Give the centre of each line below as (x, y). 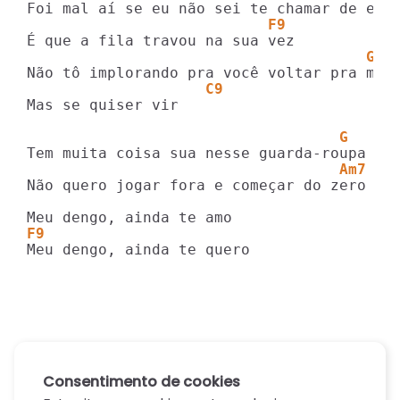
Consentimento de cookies (142, 382)
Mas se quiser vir (103, 105)
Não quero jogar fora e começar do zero (196, 185)
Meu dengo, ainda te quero (138, 250)
